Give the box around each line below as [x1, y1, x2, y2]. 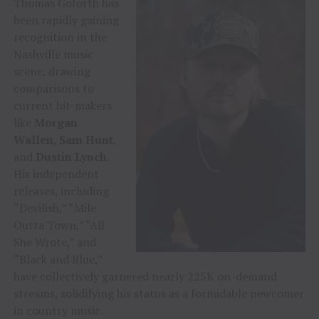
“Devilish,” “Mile [13, 199, 96, 216]
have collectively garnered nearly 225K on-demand [13, 268, 277, 284]
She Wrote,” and [13, 234, 96, 250]
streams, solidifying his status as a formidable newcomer [13, 285, 304, 301]
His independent [13, 165, 99, 182]
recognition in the [13, 28, 107, 45]
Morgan [33, 114, 78, 130]
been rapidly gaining [13, 11, 119, 28]
